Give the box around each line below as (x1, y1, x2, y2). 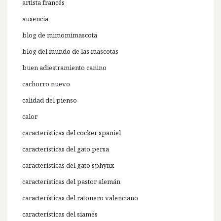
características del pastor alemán (22, 177, 120, 186)
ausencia (22, 14, 48, 24)
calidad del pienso (22, 96, 77, 105)
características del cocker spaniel (22, 128, 121, 138)
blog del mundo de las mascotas (22, 47, 118, 56)
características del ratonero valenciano (22, 193, 138, 203)
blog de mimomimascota (22, 31, 97, 40)
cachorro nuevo (22, 79, 70, 89)
